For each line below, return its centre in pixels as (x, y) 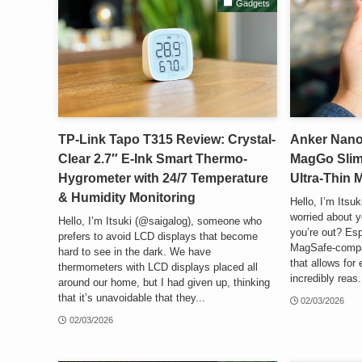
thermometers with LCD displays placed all (158, 267)
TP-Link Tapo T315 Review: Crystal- (167, 140)
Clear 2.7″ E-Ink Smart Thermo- (153, 159)
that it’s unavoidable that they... (132, 297)
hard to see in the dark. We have (135, 251)
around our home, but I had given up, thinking (164, 282)
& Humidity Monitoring (127, 198)
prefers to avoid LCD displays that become (158, 236)
